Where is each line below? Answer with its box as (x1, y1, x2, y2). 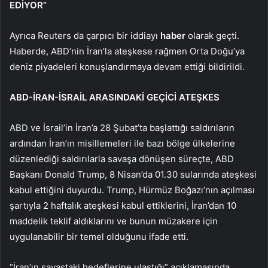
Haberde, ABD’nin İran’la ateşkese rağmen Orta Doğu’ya (10, 45, 245, 57)
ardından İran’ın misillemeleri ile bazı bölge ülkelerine (10, 138, 235, 150)
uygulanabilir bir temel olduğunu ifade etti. (10, 231, 188, 243)
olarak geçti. (185, 30, 239, 42)
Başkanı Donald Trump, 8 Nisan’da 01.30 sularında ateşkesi (10, 169, 257, 181)
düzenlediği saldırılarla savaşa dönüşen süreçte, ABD (10, 153, 234, 165)
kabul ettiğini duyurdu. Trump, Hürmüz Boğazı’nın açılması (10, 184, 255, 196)
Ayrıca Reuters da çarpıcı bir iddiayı (10, 30, 160, 42)
